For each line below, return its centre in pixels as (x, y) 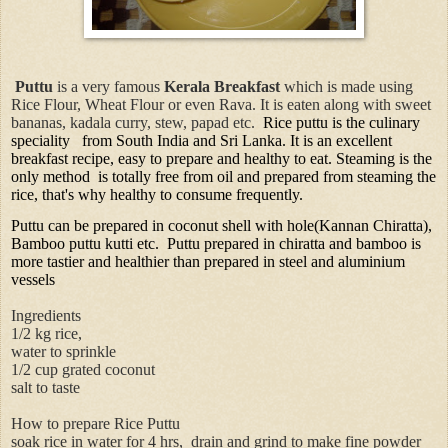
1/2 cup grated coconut (83, 370)
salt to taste (45, 388)
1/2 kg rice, (46, 334)
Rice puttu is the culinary (341, 122)
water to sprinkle (63, 352)
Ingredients (46, 316)
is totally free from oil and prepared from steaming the (267, 176)
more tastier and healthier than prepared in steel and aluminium (208, 262)
